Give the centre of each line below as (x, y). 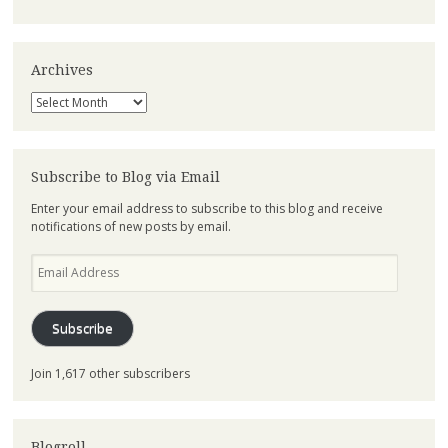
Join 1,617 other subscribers (110, 373)
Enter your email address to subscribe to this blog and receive (206, 208)
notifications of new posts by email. (130, 226)
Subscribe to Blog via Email (125, 177)
